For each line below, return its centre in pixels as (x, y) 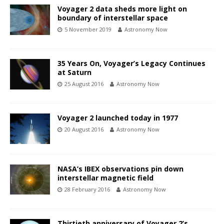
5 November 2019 (88, 29)
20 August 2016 (84, 129)
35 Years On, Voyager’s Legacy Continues (131, 63)
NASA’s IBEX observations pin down (120, 168)
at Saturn (74, 72)
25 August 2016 (84, 84)
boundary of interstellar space (113, 18)
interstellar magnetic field (105, 177)
